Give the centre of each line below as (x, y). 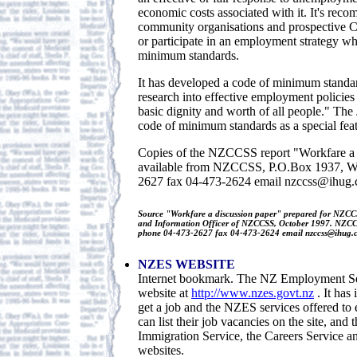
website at (165, 292)
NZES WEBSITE (186, 264)
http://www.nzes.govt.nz (253, 292)
